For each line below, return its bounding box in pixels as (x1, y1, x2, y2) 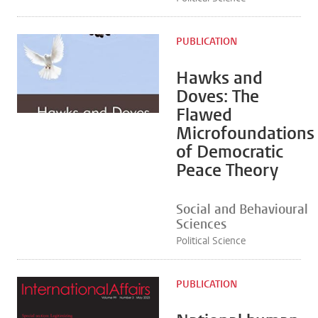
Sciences (176, 216, 226, 233)
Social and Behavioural (176, 201, 308, 218)
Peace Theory (176, 159, 278, 182)
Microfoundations (176, 122, 314, 145)
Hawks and (176, 67, 263, 89)
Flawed (176, 104, 232, 126)
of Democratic (176, 141, 283, 163)
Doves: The (176, 85, 259, 108)
